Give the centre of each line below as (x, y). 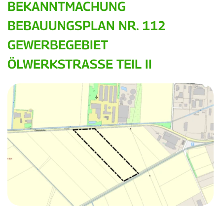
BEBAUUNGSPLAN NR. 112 (87, 26)
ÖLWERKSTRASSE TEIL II (78, 64)
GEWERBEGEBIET (58, 45)
